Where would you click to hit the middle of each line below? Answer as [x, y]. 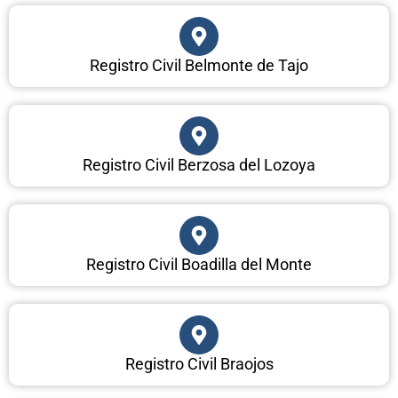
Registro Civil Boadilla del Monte [199, 265]
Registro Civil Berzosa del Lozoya [199, 165]
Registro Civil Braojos [199, 364]
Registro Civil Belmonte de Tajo [199, 66]
